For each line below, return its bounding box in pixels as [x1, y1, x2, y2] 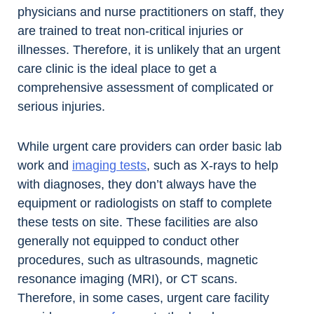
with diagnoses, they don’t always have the [18, 177, 257, 192]
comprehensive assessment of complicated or [18, 81, 273, 95]
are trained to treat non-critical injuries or [18, 24, 243, 39]
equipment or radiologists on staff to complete [18, 196, 272, 211]
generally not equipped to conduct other [18, 234, 239, 249]
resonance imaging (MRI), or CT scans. [18, 272, 238, 287]
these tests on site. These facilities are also [18, 215, 258, 230]
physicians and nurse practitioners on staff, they [18, 5, 284, 20]
